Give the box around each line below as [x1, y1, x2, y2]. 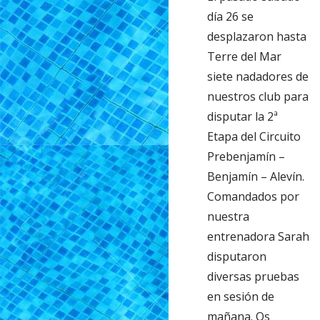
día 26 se [207, 8, 254, 24]
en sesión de [207, 288, 275, 304]
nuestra [207, 208, 250, 224]
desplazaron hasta [207, 28, 307, 44]
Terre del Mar [207, 48, 282, 64]
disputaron [207, 248, 267, 264]
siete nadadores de [207, 68, 309, 84]
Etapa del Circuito [207, 128, 301, 144]
